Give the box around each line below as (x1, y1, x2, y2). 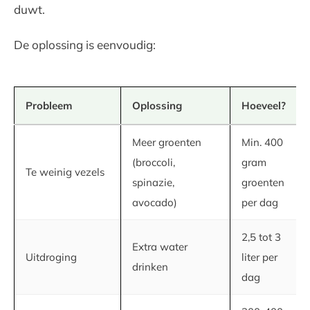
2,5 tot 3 (241, 230, 281, 244)
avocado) (132, 196, 177, 209)
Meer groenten (132, 136, 201, 149)
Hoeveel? (241, 99, 286, 112)
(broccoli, (132, 156, 175, 169)
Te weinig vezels (26, 165, 104, 179)
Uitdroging (26, 250, 77, 264)
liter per (241, 250, 277, 264)
